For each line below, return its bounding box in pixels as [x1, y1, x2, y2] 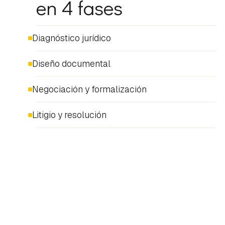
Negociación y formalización [32, 83, 147, 95]
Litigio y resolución [32, 108, 106, 121]
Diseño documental [32, 57, 110, 69]
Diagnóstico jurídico [32, 32, 111, 44]
